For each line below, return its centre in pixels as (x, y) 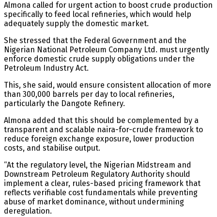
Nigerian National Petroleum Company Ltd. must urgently (107, 49)
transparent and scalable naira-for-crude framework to (103, 129)
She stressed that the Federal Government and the (95, 40)
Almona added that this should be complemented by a (101, 120)
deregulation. (28, 211)
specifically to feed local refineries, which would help (98, 14)
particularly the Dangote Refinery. (64, 103)
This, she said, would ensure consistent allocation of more (108, 85)
